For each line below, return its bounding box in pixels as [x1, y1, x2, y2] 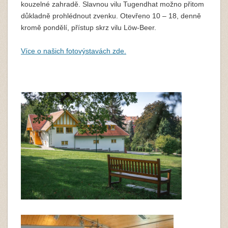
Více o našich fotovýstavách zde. [21, 47, 126, 55]
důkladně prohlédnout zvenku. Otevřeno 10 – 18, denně [21, 12, 201, 20]
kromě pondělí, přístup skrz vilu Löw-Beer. [21, 23, 156, 32]
